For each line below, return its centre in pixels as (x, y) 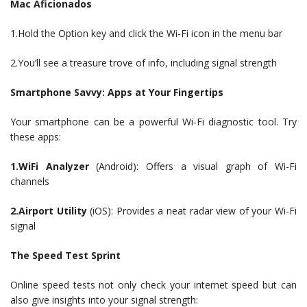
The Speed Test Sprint (65, 256)
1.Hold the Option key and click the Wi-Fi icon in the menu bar (146, 34)
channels (30, 182)
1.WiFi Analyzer (50, 167)
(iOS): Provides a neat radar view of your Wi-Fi (192, 211)
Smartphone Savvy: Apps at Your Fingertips (117, 93)
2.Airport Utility (49, 211)
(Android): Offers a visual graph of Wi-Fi (193, 167)
